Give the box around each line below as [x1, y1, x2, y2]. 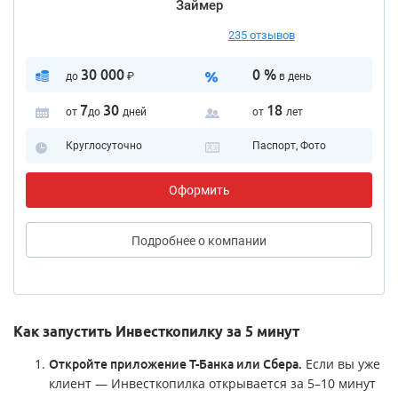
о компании [198, 233, 267, 248]
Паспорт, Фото [251, 139, 326, 152]
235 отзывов [227, 28, 295, 42]
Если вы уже [302, 354, 380, 372]
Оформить [168, 182, 230, 197]
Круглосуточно [65, 139, 142, 152]
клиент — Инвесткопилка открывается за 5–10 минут [49, 374, 376, 392]
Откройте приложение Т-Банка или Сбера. [49, 356, 302, 371]
